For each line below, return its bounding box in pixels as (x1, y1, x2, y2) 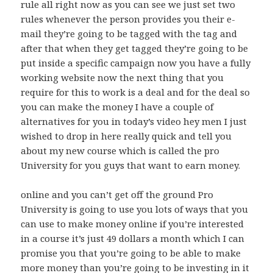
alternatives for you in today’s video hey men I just (21, 115, 247, 128)
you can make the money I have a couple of (21, 101, 214, 113)
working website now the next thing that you (21, 71, 224, 84)
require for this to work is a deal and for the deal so (21, 86, 250, 99)
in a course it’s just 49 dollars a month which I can (21, 232, 245, 245)
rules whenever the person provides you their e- (21, 13, 236, 26)
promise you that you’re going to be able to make (21, 247, 241, 260)
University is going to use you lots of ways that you (21, 203, 249, 216)
